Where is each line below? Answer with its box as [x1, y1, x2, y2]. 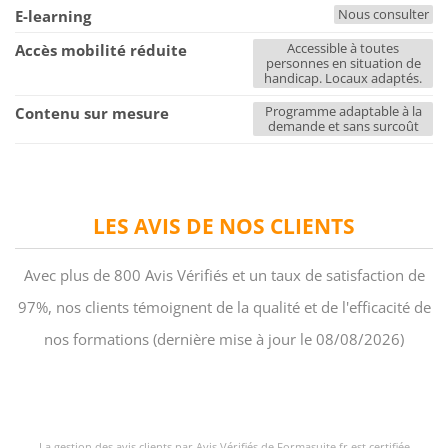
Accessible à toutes [287, 39, 399, 58]
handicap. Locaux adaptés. [264, 69, 422, 88]
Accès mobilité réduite [15, 40, 187, 61]
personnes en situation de [265, 54, 421, 73]
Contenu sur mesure [15, 103, 169, 124]
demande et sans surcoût [267, 117, 419, 136]
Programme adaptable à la [264, 102, 422, 121]
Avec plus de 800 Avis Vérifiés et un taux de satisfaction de [23, 265, 425, 286]
